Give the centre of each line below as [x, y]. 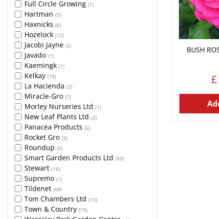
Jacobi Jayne [45, 45]
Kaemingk [42, 65]
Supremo [40, 178]
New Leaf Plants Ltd [58, 117]
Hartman [40, 14]
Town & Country [52, 209]
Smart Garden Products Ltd [70, 158]
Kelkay [36, 76]
